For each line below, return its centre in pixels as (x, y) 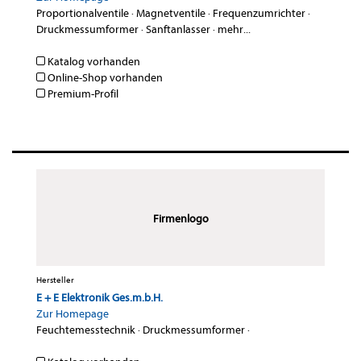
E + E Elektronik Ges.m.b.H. (100, 298)
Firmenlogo (180, 219)
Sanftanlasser (178, 30)
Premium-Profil (82, 94)
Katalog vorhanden (93, 62)
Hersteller (55, 280)
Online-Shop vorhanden (104, 78)
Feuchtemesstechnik (86, 330)
